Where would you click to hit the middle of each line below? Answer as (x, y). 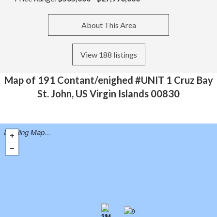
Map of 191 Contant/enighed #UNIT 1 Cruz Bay (108, 80)
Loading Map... (27, 132)
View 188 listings (108, 54)
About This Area (108, 25)
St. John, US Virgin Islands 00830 (108, 94)
